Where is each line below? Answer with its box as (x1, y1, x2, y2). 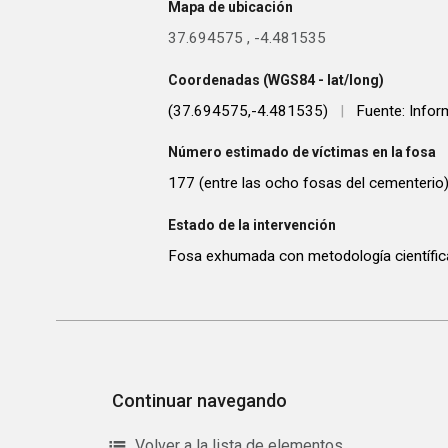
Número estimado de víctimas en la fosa (168, 144, 436, 161)
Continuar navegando (112, 389, 291, 411)
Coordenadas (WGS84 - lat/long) (168, 71, 384, 88)
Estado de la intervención (168, 216, 336, 233)
